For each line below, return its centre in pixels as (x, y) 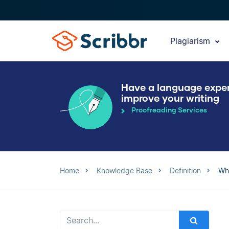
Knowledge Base (124, 170)
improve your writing (170, 98)
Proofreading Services (169, 110)
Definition (185, 170)
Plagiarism (191, 41)
